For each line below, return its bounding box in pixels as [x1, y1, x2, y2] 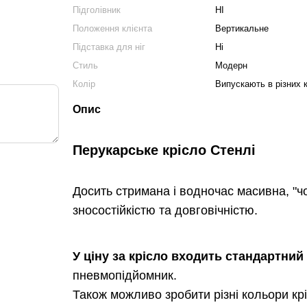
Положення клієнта [72, 23, 152, 34]
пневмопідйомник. [72, 269, 177, 283]
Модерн [214, 60, 247, 71]
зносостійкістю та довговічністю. [72, 204, 261, 218]
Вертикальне [214, 23, 269, 34]
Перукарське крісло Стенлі [72, 143, 260, 158]
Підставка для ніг [72, 42, 145, 52]
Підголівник [72, 5, 121, 15]
